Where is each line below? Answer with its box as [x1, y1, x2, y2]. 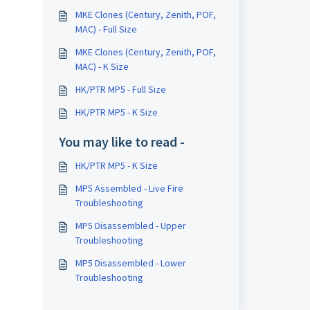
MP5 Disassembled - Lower [75, 257, 186, 269]
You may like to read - [58, 133, 185, 150]
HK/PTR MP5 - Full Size [75, 83, 166, 95]
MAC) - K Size [75, 60, 129, 73]
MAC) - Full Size [75, 23, 137, 35]
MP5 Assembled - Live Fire [75, 182, 183, 194]
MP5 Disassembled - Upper [75, 219, 186, 232]
